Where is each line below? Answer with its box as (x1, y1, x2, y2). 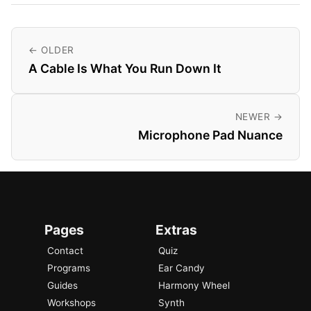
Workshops (47, 296, 96, 308)
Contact (47, 244, 83, 256)
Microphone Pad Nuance (138, 128, 283, 143)
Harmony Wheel (158, 279, 230, 291)
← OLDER (28, 44, 74, 56)
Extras (155, 221, 197, 238)
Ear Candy (158, 262, 205, 274)
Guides (47, 279, 78, 291)
